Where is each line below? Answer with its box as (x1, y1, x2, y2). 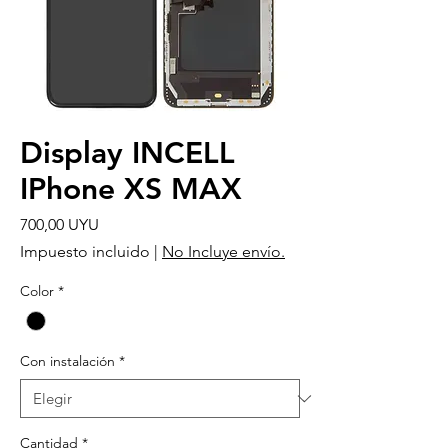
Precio (98, 213, 143, 233)
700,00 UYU (20, 214, 99, 234)
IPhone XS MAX (20, 170, 242, 207)
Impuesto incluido (20, 241, 150, 261)
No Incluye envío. (162, 241, 285, 261)
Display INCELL (20, 134, 235, 171)
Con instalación (20, 352, 115, 371)
